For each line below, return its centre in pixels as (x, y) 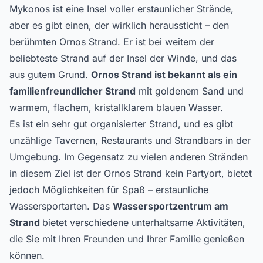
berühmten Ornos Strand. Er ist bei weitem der (112, 42)
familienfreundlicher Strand (73, 91)
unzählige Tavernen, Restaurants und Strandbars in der (130, 140)
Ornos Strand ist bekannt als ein (164, 75)
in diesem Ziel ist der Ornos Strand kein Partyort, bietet (131, 173)
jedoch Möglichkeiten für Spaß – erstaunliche (109, 190)
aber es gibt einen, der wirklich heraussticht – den (119, 25)
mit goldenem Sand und (190, 91)
